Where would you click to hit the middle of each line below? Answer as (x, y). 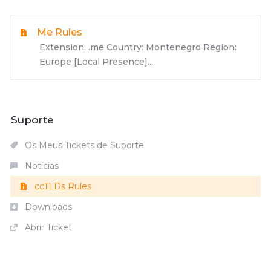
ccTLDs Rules (62, 186)
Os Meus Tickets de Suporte (83, 145)
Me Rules (60, 32)
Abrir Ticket (47, 227)
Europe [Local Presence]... (96, 62)
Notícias (41, 166)
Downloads (47, 207)
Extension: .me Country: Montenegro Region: (138, 47)
